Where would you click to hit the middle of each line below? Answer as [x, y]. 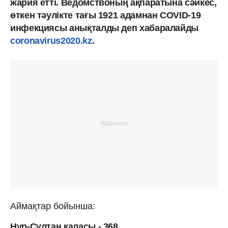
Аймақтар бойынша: [53, 206]
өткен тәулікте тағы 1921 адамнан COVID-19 [106, 15]
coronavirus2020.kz [51, 40]
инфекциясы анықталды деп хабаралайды [105, 28]
